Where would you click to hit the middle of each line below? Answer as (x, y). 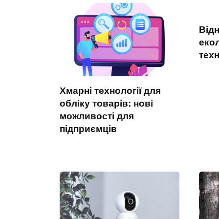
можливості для (97, 116)
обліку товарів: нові (106, 104)
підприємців (88, 129)
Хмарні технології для (110, 91)
